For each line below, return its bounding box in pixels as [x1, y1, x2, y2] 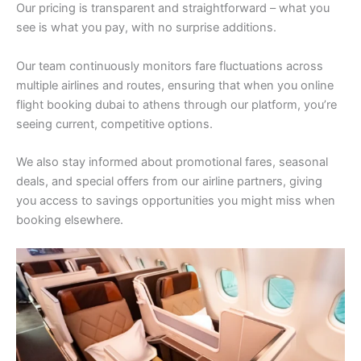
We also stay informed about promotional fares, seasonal [16, 155, 328, 170]
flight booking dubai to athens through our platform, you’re [16, 97, 337, 112]
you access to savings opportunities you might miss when [16, 193, 335, 209]
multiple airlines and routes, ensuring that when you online [16, 77, 334, 93]
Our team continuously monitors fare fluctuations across [16, 58, 323, 73]
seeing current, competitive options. [16, 116, 213, 131]
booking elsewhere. [16, 213, 123, 228]
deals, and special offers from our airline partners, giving [16, 174, 322, 189]
